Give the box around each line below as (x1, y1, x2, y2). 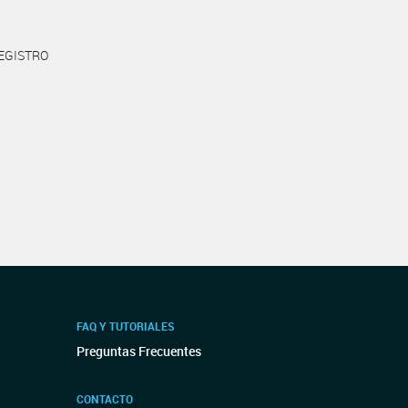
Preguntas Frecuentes (76, 342, 201, 360)
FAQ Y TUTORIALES (76, 319, 175, 333)
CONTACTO (76, 392, 133, 406)
